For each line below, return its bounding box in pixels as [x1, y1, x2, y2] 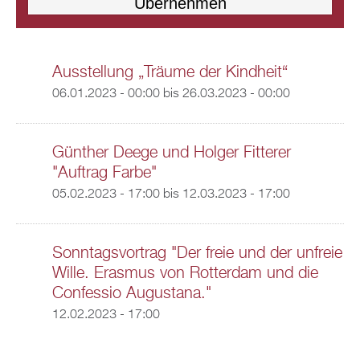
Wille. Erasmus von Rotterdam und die [51, 265, 318, 281]
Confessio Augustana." [51, 285, 211, 301]
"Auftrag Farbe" [51, 165, 157, 181]
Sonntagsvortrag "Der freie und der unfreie [51, 245, 342, 261]
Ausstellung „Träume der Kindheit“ [51, 64, 288, 80]
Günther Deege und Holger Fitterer [51, 145, 291, 161]
